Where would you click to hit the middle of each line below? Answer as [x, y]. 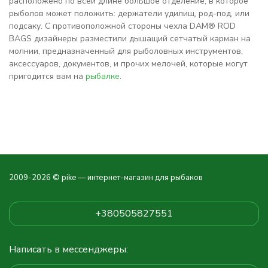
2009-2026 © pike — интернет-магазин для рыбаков [106, 178]
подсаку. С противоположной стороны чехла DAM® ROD [122, 26]
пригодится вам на [47, 76]
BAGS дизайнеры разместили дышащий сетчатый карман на [130, 39]
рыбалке [103, 76]
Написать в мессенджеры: [68, 249]
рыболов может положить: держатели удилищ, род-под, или [129, 13]
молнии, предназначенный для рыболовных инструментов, [126, 51]
